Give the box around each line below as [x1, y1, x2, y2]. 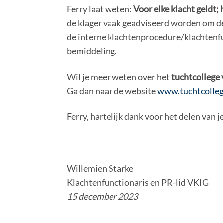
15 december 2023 [67, 191, 138, 202]
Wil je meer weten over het [67, 71, 172, 82]
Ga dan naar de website [67, 85, 158, 96]
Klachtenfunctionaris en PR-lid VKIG [67, 177, 209, 188]
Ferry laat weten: [67, 3, 134, 14]
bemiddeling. [67, 45, 117, 56]
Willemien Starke [67, 163, 134, 174]
